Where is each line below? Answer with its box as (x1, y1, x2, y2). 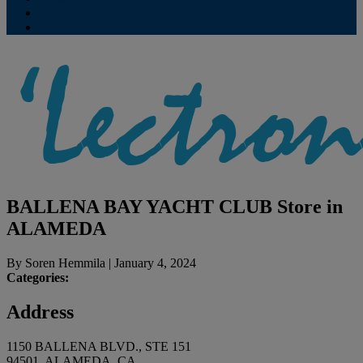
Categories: (6, 270, 69, 284)
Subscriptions (39, 20, 108, 34)
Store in (277, 195, 343, 217)
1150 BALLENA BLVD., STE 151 (6, 339, 191, 353)
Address (6, 301, 74, 322)
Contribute (39, 6, 93, 19)
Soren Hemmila (25, 255, 105, 270)
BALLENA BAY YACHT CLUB (6, 195, 277, 217)
